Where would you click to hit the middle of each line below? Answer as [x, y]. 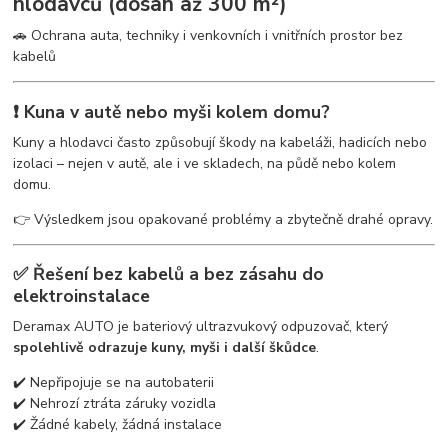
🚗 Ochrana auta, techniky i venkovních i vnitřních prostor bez [208, 36]
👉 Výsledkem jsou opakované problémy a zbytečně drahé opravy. [223, 219]
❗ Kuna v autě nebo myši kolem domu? [172, 111]
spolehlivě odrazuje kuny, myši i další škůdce [165, 347]
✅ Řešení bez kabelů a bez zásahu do [169, 274]
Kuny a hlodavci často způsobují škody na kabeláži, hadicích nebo [220, 142]
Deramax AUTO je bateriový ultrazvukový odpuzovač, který [201, 326]
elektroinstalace [82, 296]
